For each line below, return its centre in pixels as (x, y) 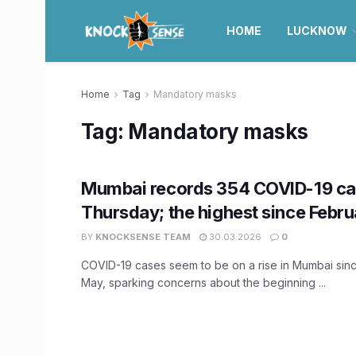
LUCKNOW (317, 31)
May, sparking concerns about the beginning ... (203, 282)
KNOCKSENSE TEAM (143, 237)
